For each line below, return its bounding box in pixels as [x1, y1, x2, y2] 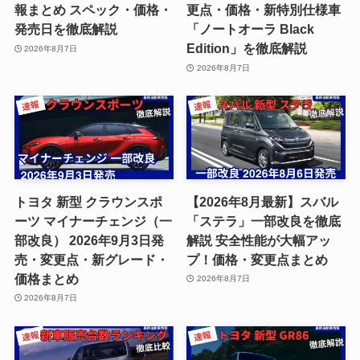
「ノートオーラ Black [186, 22, 315, 37]
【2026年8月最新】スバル [186, 194, 339, 209]
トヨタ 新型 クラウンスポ [14, 194, 162, 209]
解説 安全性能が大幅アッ [186, 232, 332, 247]
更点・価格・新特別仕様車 [186, 2, 342, 18]
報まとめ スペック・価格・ [14, 2, 172, 18]
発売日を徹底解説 [14, 22, 117, 37]
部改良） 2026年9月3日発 [14, 232, 164, 247]
